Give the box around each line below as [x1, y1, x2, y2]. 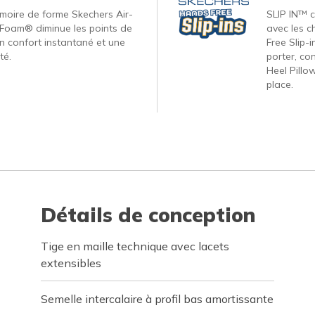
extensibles [41, 256, 102, 270]
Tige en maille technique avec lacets [41, 239, 230, 253]
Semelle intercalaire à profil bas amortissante [41, 292, 274, 306]
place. [266, 78, 293, 91]
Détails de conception [41, 202, 256, 227]
